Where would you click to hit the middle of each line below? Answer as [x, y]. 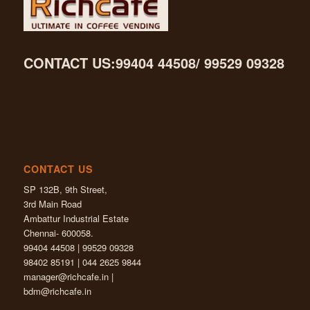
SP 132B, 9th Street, [65, 190]
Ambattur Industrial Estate [76, 219]
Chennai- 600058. [58, 233]
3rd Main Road [52, 204]
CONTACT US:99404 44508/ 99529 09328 [154, 62]
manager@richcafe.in [66, 277]
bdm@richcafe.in [57, 291]
